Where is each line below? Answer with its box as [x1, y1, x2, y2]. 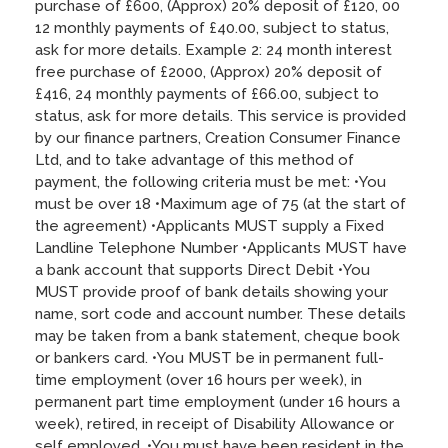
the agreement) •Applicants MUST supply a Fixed [35, 216, 384, 235]
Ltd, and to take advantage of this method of [35, 150, 354, 169]
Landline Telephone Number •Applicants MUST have [35, 238, 407, 257]
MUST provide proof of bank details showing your [35, 282, 388, 301]
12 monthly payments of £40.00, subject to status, [35, 18, 389, 37]
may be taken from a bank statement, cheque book [35, 326, 400, 345]
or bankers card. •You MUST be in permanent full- [35, 348, 384, 367]
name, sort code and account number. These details [35, 304, 406, 323]
